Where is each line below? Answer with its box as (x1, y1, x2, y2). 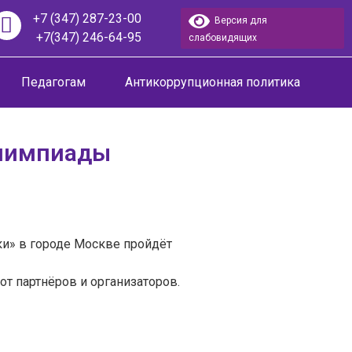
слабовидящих (188, 32, 257, 43)
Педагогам (21, 75, 86, 90)
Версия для (209, 15, 267, 27)
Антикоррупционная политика (125, 75, 300, 90)
